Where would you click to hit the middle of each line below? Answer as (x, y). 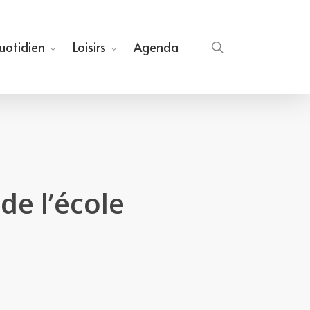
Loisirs (89, 47)
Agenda (156, 47)
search (243, 46)
